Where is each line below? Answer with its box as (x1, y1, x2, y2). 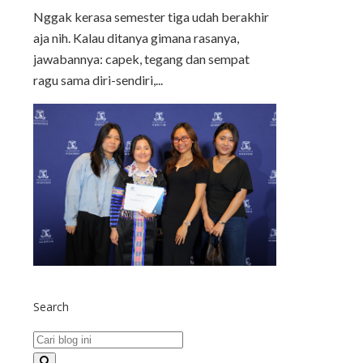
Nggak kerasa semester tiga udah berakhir (33, 9, 269, 25)
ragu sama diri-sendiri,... (33, 72, 163, 88)
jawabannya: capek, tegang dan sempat (33, 51, 250, 67)
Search (33, 299, 69, 315)
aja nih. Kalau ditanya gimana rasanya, (33, 30, 239, 46)
